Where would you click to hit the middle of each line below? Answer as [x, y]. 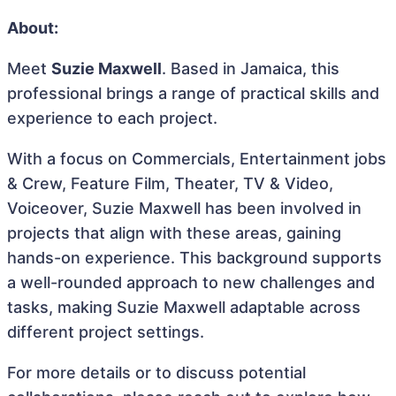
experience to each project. [112, 118]
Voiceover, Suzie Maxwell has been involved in [184, 208]
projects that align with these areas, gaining [174, 233]
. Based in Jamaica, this [251, 69]
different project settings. [106, 332]
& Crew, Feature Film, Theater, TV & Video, [170, 183]
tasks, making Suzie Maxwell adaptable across [184, 307]
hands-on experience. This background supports [194, 258]
